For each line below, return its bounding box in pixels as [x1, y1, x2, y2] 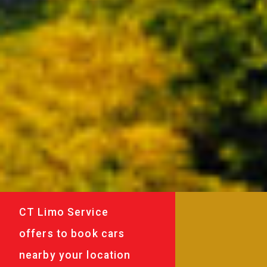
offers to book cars [19, 227, 125, 240]
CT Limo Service [19, 206, 108, 218]
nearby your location [19, 249, 131, 261]
